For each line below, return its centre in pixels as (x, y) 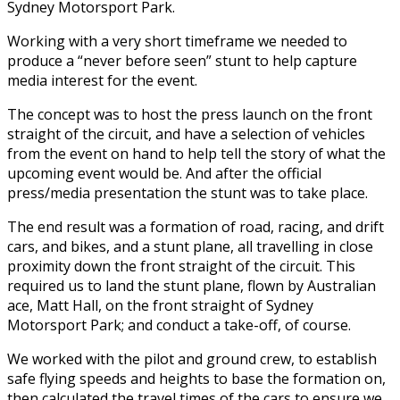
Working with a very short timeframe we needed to (177, 42)
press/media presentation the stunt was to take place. (187, 193)
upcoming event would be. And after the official (164, 174)
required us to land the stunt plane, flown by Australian (192, 286)
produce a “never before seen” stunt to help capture (182, 61)
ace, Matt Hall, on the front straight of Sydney (160, 306)
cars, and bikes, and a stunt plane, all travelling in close (190, 247)
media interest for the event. (102, 81)
